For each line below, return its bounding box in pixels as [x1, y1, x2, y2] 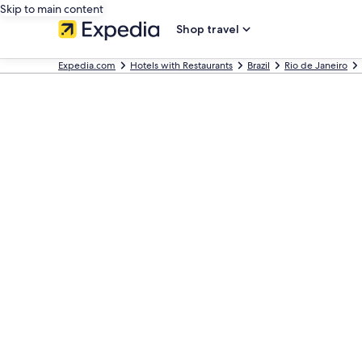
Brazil [247, 59, 270, 72]
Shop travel [176, 22, 239, 36]
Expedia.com [58, 59, 116, 72]
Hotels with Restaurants [130, 59, 233, 72]
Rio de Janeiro [284, 59, 347, 72]
